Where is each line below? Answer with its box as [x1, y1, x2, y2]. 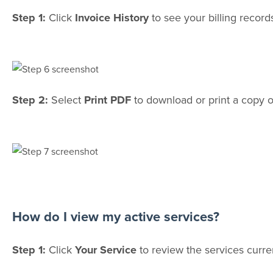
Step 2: [12, 92, 51, 108]
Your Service [74, 242, 136, 258]
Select [51, 92, 84, 108]
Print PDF [83, 92, 131, 108]
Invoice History [74, 10, 149, 26]
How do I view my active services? [12, 208, 219, 225]
